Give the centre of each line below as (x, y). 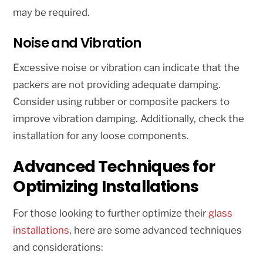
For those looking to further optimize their (111, 213)
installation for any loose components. (101, 135)
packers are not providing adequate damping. (117, 84)
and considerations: (58, 247)
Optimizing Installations (106, 187)
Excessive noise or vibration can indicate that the (127, 67)
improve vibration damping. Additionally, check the (129, 118)
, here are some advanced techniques (156, 230)
